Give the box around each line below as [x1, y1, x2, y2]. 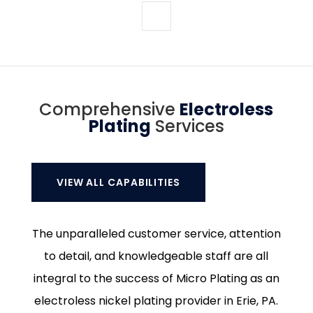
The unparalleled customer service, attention [31, 226, 281, 242]
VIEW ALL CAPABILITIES [56, 175, 180, 189]
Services [150, 115, 224, 138]
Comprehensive [39, 98, 180, 121]
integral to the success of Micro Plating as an [33, 270, 279, 286]
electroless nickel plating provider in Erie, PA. [34, 293, 279, 309]
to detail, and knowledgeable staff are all [44, 248, 269, 264]
